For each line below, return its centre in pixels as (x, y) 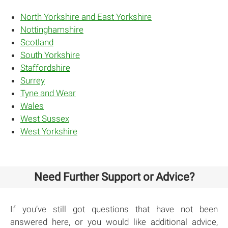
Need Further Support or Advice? (114, 177)
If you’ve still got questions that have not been (114, 209)
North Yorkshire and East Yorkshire (86, 17)
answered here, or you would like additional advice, (114, 222)
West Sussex (45, 118)
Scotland (37, 42)
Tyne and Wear (48, 93)
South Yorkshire (50, 55)
